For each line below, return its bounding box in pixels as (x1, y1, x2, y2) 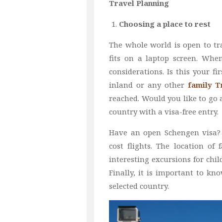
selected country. (109, 181, 169, 191)
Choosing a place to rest (119, 19, 211, 29)
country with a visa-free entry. (109, 107, 219, 117)
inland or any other (109, 80, 188, 90)
